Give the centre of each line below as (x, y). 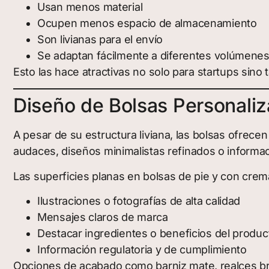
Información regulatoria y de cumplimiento (142, 250)
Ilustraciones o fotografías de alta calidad (139, 201)
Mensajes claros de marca (103, 217)
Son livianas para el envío (100, 39)
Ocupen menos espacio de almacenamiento (147, 23)
